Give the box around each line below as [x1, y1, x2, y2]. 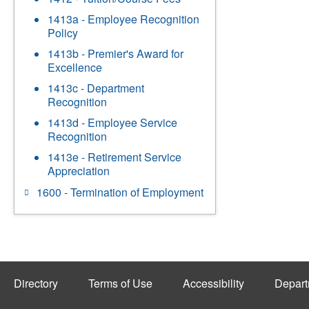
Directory [14, 275, 58, 291]
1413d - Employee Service [48, 114, 177, 130]
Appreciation [48, 163, 110, 179]
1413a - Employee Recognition [48, 11, 199, 27]
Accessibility [183, 275, 244, 291]
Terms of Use [88, 275, 152, 291]
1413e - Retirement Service [48, 149, 181, 165]
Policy [48, 25, 78, 41]
